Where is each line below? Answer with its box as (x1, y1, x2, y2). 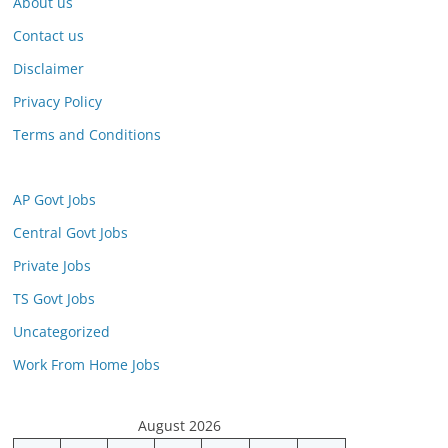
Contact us (13, 26, 84, 45)
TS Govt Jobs (13, 289, 95, 308)
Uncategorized (13, 322, 110, 341)
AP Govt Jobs (13, 190, 96, 209)
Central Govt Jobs (13, 223, 128, 242)
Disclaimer (13, 59, 84, 78)
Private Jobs (13, 256, 91, 275)
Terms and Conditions (13, 125, 161, 144)
